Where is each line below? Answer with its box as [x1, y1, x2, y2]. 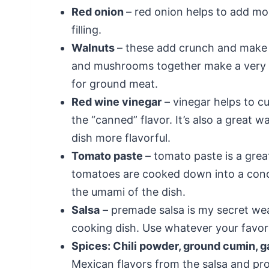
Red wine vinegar [71, 95, 162, 108]
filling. [71, 23, 101, 36]
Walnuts [71, 41, 117, 54]
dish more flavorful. [71, 131, 171, 144]
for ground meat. [71, 77, 158, 90]
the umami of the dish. [71, 185, 186, 198]
